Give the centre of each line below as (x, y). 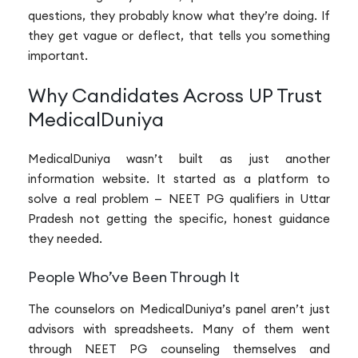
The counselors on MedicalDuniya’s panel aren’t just (179, 308)
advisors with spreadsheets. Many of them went (179, 328)
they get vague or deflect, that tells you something (179, 35)
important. (58, 55)
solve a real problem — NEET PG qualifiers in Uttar (179, 199)
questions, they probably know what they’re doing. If (179, 15)
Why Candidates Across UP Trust (175, 95)
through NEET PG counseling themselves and (179, 348)
